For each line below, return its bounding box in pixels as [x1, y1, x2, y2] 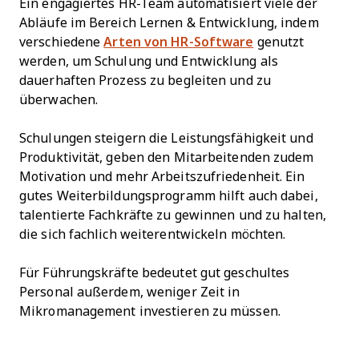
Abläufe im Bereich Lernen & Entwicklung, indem [19, 16, 319, 30]
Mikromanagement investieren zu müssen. [19, 305, 280, 319]
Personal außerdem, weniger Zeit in [19, 285, 240, 300]
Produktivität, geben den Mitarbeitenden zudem [19, 151, 314, 165]
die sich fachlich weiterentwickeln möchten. [19, 228, 289, 242]
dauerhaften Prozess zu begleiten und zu [19, 74, 271, 88]
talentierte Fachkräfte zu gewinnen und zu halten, [19, 208, 326, 223]
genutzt [253, 35, 305, 50]
